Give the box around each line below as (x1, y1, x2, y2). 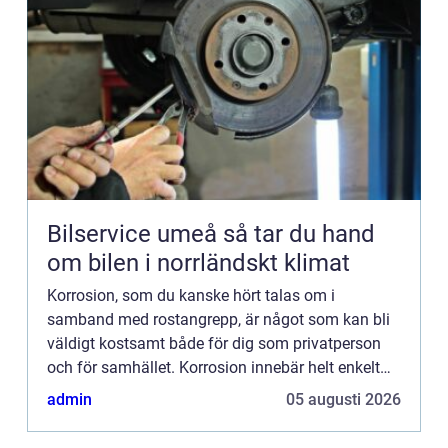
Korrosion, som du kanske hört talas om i (47, 286, 335, 306)
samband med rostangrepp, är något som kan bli (47, 310, 390, 330)
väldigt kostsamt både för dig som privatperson (47, 334, 381, 354)
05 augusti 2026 (286, 390, 401, 410)
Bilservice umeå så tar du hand (47, 220, 223, 249)
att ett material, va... (47, 382, 186, 402)
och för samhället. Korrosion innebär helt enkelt (47, 358, 380, 378)
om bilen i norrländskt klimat (47, 249, 350, 278)
